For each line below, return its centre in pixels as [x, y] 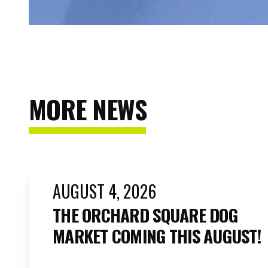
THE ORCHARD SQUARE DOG [145, 214]
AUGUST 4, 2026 [104, 191]
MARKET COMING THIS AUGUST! [157, 235]
